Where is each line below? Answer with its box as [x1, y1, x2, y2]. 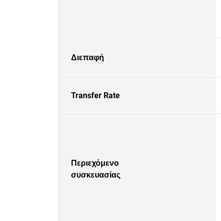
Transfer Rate [71, 91, 120, 100]
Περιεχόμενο [71, 158, 119, 168]
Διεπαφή [71, 53, 104, 62]
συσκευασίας [71, 170, 120, 180]
